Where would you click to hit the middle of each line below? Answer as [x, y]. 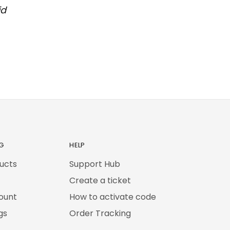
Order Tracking [100, 213]
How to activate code [113, 197]
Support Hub [95, 164]
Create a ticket [100, 180]
